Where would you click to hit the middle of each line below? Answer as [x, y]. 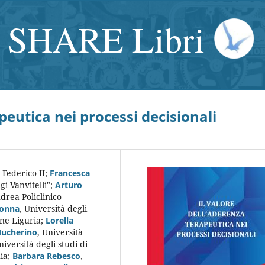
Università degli [56, 208]
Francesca [70, 173]
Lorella [59, 220]
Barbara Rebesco [46, 256]
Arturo [69, 185]
